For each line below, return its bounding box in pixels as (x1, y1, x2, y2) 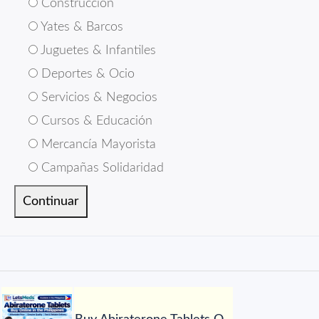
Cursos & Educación (38, 115, 152, 127)
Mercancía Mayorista (38, 138, 156, 151)
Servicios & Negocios (38, 91, 157, 104)
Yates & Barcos (38, 21, 123, 33)
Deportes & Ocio (38, 68, 135, 80)
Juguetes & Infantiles (38, 44, 156, 57)
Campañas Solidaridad (38, 162, 164, 174)
